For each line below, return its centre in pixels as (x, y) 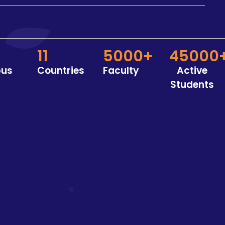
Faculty (121, 71)
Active (192, 71)
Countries (61, 71)
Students (192, 85)
